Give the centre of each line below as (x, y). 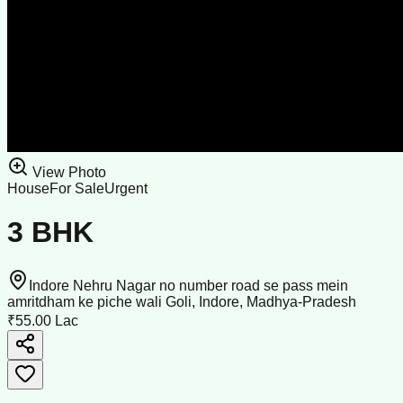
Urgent (126, 188)
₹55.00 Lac (43, 320)
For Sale (77, 188)
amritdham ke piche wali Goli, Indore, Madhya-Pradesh (182, 301)
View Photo (67, 172)
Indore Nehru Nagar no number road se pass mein (188, 285)
